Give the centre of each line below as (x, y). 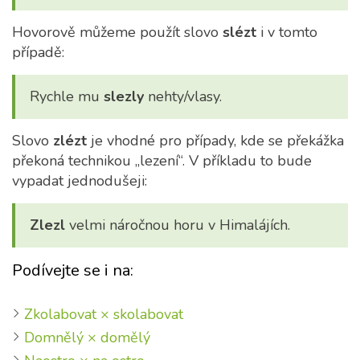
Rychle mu (67, 96)
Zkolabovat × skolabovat (104, 314)
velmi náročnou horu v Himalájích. (178, 225)
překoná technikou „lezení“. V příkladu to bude (162, 161)
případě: (38, 52)
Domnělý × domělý (87, 337)
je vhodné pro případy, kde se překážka (215, 141)
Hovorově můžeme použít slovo (117, 32)
